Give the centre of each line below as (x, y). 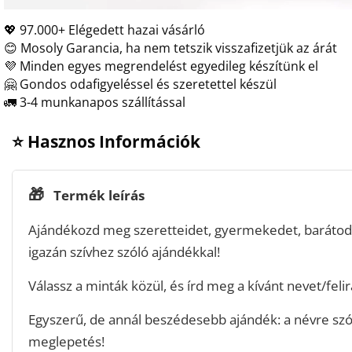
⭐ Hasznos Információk (106, 141)
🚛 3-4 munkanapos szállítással (95, 102)
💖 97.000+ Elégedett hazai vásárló (104, 30)
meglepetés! (66, 341)
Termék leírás (97, 195)
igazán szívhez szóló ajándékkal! (124, 251)
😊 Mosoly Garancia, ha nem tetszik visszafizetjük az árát (170, 48)
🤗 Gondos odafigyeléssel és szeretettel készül (140, 84)
